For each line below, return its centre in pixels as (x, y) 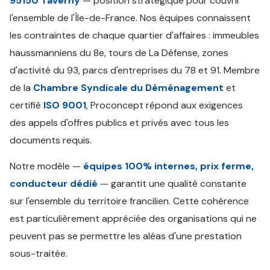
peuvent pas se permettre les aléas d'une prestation (126, 236)
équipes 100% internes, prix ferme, (168, 166)
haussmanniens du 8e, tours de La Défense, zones (119, 53)
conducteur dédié (54, 184)
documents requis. (51, 140)
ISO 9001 (65, 105)
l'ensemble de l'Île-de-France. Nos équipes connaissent (130, 18)
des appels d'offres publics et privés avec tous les (119, 123)
